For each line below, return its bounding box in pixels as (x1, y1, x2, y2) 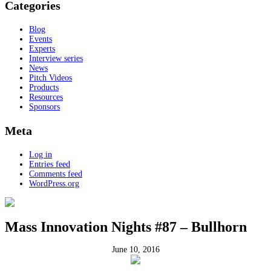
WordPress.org (29, 179, 79, 188)
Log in (29, 150, 52, 159)
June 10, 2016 (111, 245, 160, 255)
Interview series (29, 54, 83, 63)
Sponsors (29, 102, 60, 111)
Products (29, 83, 59, 92)
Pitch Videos (29, 73, 72, 82)
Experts (29, 44, 55, 53)
